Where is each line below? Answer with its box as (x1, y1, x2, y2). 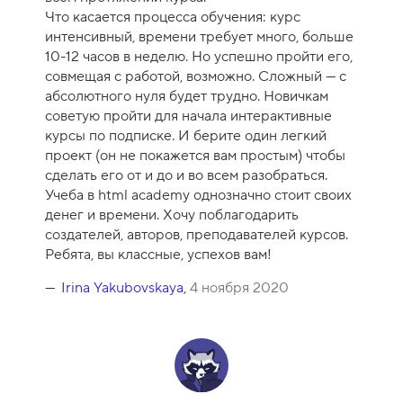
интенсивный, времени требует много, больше (45, 28, 354, 47)
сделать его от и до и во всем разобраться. (45, 166, 327, 185)
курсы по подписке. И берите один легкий (45, 127, 327, 146)
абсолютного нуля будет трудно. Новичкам (45, 87, 328, 106)
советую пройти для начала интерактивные (45, 107, 332, 126)
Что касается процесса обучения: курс (45, 8, 300, 27)
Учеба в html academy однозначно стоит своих (45, 186, 352, 205)
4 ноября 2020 (190, 278, 289, 297)
